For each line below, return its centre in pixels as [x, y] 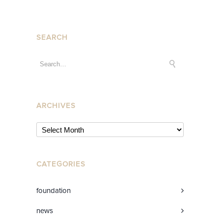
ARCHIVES [56, 106]
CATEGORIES [61, 164]
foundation [54, 191]
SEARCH [52, 38]
